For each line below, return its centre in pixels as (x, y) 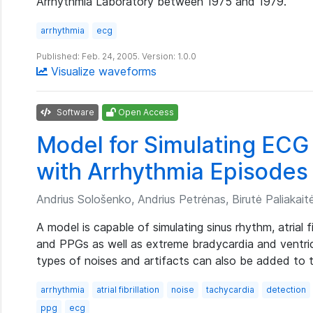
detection (286, 290)
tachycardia (230, 290)
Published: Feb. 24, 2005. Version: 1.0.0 (116, 56)
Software (74, 112)
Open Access (145, 112)
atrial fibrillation (128, 290)
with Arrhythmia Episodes (172, 172)
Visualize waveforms (102, 71)
